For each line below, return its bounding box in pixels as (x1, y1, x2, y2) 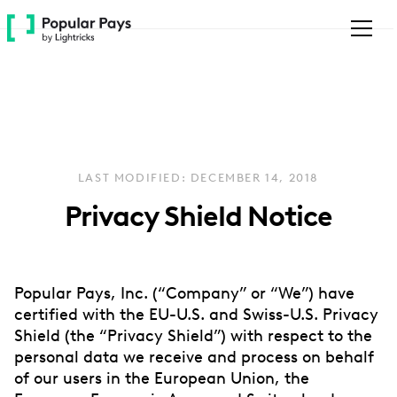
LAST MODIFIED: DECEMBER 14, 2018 (77, 171, 320, 184)
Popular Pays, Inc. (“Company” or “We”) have (14, 284, 354, 302)
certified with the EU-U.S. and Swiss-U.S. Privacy (14, 305, 378, 323)
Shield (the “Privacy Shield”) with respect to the (14, 326, 372, 345)
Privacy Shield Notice (65, 199, 332, 233)
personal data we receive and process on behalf (14, 347, 374, 366)
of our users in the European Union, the (14, 369, 309, 387)
